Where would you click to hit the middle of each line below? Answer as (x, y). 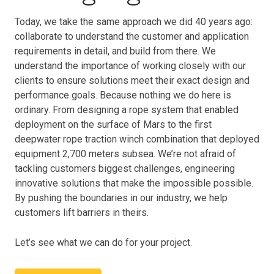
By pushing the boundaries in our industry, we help (121, 198)
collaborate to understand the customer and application (132, 36)
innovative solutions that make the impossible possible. (134, 183)
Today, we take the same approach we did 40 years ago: (134, 22)
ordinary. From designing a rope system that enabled (127, 110)
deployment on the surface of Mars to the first (113, 124)
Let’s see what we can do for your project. (103, 243)
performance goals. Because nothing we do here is (123, 95)
